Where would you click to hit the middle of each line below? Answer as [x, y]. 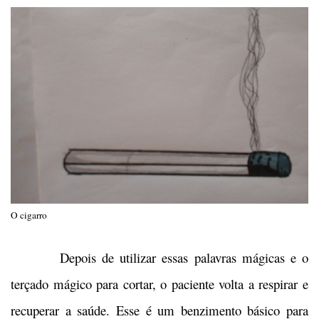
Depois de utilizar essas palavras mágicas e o [159, 258]
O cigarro [29, 215]
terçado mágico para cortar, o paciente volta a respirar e [159, 284]
